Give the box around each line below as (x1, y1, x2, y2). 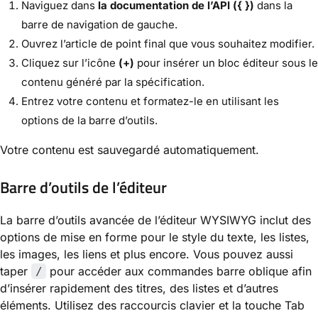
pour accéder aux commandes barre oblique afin (46, 263, 312, 278)
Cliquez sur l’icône (21, 56, 119, 70)
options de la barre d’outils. (21, 114, 158, 128)
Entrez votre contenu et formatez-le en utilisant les (21, 94, 279, 109)
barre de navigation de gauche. (21, 18, 177, 32)
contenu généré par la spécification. (21, 75, 204, 89)
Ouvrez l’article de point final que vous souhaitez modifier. (21, 37, 314, 51)
